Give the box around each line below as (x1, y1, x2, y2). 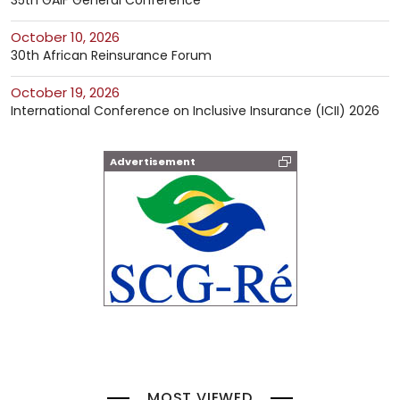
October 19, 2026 (21, 83, 120, 103)
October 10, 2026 (21, 28, 120, 47)
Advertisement (109, 154, 196, 170)
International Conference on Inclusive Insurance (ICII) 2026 (11, 102, 379, 121)
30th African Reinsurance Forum (11, 46, 212, 65)
